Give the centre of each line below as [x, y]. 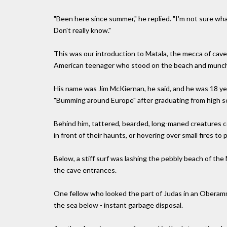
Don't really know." [82, 30]
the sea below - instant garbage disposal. [118, 205]
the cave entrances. [85, 170]
